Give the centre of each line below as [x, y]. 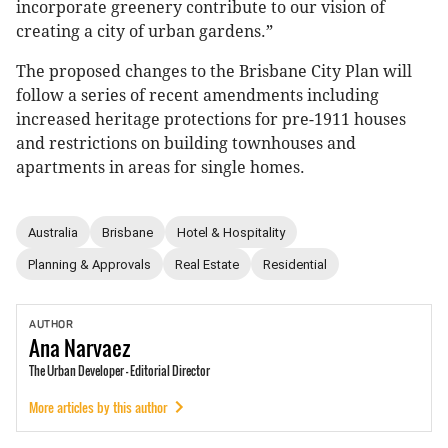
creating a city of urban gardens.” [144, 32]
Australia [53, 232]
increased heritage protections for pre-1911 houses [211, 120]
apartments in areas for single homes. [160, 168]
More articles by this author [98, 407]
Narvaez [97, 347]
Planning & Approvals [89, 264]
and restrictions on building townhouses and [186, 144]
